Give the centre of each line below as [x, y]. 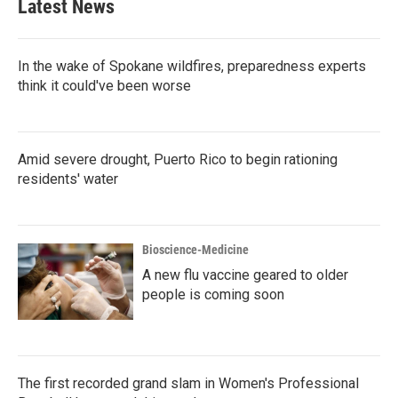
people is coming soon [213, 295]
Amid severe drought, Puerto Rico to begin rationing [178, 159]
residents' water [68, 179]
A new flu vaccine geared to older [245, 275]
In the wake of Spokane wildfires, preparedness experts [192, 66]
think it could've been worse [104, 86]
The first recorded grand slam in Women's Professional [188, 383]
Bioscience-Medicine [195, 250]
